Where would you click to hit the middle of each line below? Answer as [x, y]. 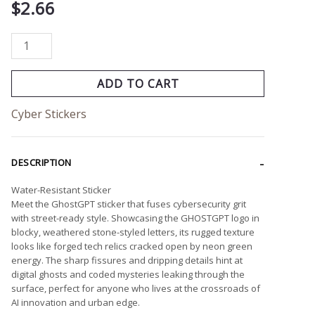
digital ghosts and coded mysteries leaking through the [128, 274]
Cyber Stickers [49, 114]
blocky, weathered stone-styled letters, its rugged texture [133, 232]
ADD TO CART [138, 83]
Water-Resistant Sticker [61, 189]
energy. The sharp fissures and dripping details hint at [127, 260]
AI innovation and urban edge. [76, 302]
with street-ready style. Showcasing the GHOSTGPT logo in [135, 218]
